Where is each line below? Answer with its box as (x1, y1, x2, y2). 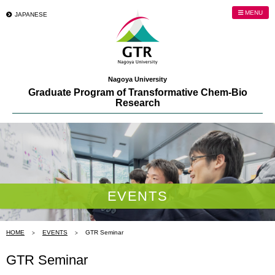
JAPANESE (15, 11, 47, 18)
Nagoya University (108, 76, 167, 83)
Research (115, 98, 160, 108)
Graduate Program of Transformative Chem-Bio (28, 87, 247, 98)
